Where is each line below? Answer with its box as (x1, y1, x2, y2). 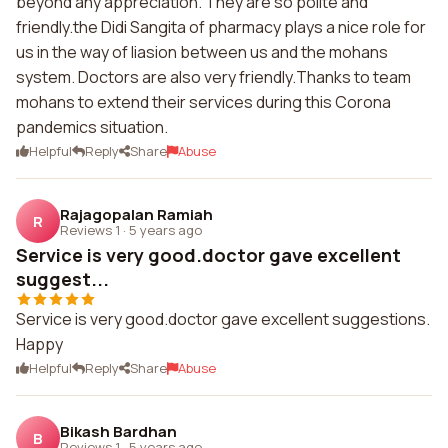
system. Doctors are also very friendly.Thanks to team (16, 66, 411, 88)
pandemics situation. (16, 116, 168, 138)
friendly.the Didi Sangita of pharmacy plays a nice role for (16, 16, 426, 38)
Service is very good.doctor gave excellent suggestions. (16, 308, 430, 330)
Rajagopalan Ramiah (60, 203, 213, 225)
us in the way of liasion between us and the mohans (16, 41, 388, 63)
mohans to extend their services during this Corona (16, 91, 391, 113)
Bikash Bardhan (60, 420, 177, 442)
